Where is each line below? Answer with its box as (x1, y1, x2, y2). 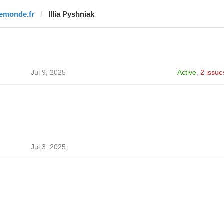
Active (177, 68, 196, 76)
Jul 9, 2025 (30, 68, 66, 76)
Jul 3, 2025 (30, 143, 66, 151)
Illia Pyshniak (48, 10, 94, 18)
